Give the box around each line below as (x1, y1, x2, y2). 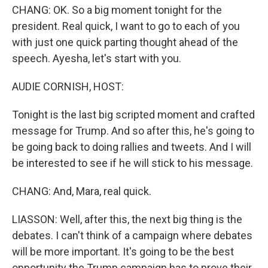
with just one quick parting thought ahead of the (12, 36, 238, 48)
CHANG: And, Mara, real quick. (12, 185, 151, 197)
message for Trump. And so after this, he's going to (12, 124, 254, 137)
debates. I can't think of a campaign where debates (12, 229, 252, 242)
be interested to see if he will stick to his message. (12, 157, 253, 169)
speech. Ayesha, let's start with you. (12, 52, 181, 65)
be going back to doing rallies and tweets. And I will (12, 141, 251, 153)
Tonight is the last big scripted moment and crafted (12, 108, 255, 121)
